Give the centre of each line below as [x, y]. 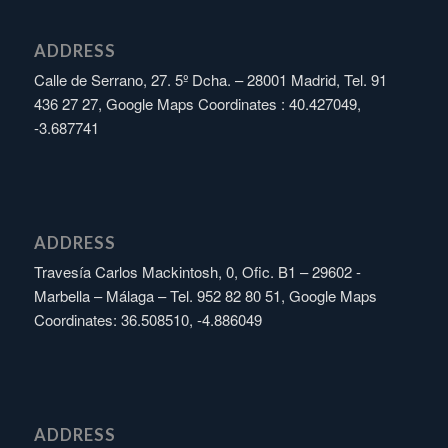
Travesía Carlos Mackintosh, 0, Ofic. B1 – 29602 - [197, 272]
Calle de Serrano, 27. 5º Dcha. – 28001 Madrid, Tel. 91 [210, 79]
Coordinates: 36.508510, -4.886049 [147, 320]
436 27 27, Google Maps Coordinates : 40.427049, [197, 103]
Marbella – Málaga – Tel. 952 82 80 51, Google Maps [205, 296]
